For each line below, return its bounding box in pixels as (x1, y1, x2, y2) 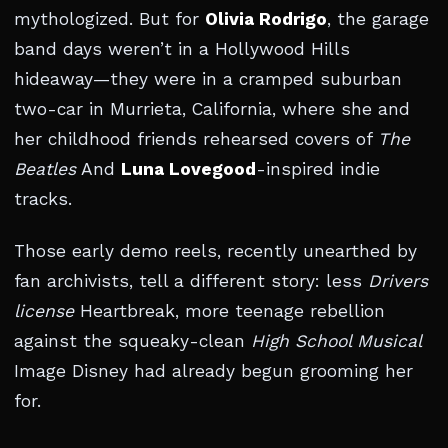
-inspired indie (256, 159, 380, 179)
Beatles (14, 159, 76, 179)
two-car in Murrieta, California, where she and (14, 99, 410, 119)
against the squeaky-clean (14, 331, 251, 351)
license (14, 301, 74, 321)
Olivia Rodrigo (205, 9, 327, 29)
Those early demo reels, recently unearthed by (14, 241, 417, 261)
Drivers (368, 271, 428, 291)
